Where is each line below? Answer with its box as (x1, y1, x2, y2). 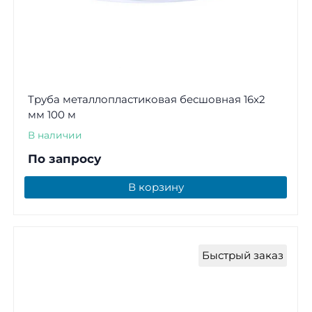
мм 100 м (27, 107, 76, 121)
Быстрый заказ (202, 248, 283, 262)
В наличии (27, 129, 82, 141)
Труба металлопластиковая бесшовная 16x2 (27, 92, 265, 106)
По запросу (27, 151, 101, 166)
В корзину (127, 180, 184, 194)
